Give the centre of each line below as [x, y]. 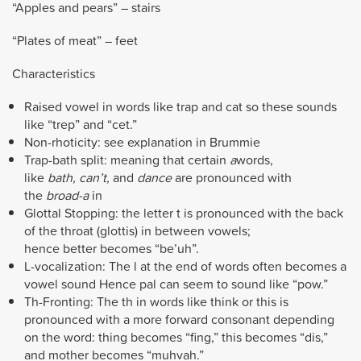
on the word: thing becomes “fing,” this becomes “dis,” [176, 337]
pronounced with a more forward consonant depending [179, 320]
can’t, [94, 178]
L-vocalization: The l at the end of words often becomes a [185, 266]
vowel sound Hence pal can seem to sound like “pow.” [176, 284]
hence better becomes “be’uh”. [112, 249]
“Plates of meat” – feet [75, 40]
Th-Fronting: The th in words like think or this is [156, 302]
